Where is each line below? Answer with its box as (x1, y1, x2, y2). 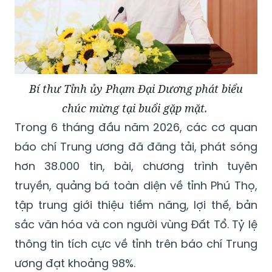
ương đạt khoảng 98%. (15, 255, 135, 271)
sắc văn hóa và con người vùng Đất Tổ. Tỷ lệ (15, 216, 257, 232)
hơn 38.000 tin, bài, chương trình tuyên (15, 158, 257, 174)
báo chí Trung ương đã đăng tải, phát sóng (15, 138, 257, 154)
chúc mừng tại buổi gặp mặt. (61, 100, 211, 115)
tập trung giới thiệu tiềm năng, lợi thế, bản (15, 197, 257, 212)
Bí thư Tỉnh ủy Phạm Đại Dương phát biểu (29, 81, 243, 96)
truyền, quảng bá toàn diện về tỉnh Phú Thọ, (15, 177, 257, 193)
